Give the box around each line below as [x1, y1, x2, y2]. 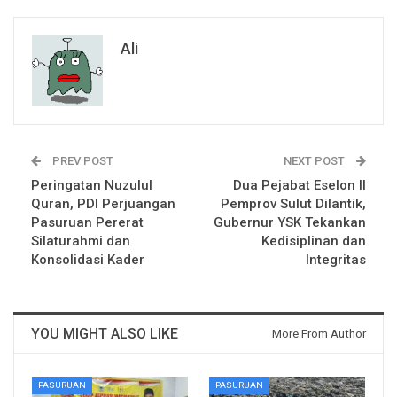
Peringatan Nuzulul [31, 177, 152, 194]
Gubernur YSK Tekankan [214, 214, 366, 231]
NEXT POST [284, 154, 347, 168]
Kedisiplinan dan [261, 233, 366, 250]
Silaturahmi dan [31, 233, 130, 250]
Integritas [306, 252, 366, 269]
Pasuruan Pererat [31, 214, 144, 231]
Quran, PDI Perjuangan [31, 196, 175, 213]
